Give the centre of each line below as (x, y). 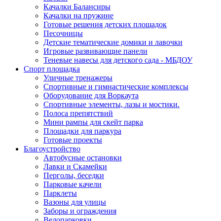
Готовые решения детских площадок (105, 24)
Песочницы (63, 33)
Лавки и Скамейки (75, 166)
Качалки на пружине (78, 16)
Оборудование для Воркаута (91, 95)
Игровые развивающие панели (95, 51)
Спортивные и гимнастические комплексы (116, 87)
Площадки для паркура (82, 131)
